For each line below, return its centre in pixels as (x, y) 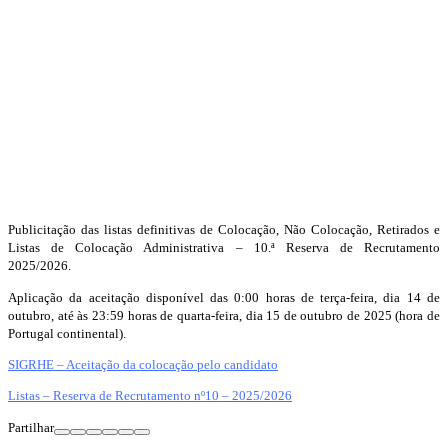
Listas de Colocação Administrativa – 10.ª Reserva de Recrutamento (224, 248)
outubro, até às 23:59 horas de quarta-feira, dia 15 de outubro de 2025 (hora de (224, 315)
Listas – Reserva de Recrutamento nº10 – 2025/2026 (150, 396)
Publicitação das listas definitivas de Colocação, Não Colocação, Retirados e (224, 230)
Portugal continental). (67, 333)
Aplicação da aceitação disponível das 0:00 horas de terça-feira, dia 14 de (224, 297)
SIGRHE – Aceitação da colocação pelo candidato (143, 364)
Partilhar (31, 427)
